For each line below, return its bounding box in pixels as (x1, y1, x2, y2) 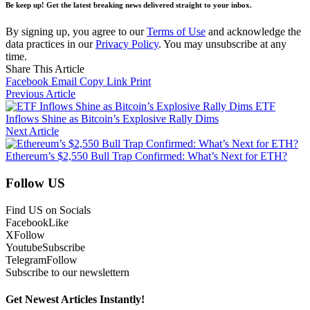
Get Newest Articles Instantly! (6, 293, 145, 306)
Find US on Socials (6, 203, 91, 216)
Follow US (6, 176, 65, 191)
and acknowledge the (206, 26, 301, 38)
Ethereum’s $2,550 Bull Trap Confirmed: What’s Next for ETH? (6, 150, 287, 163)
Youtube (6, 241, 42, 253)
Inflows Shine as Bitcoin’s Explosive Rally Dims (6, 113, 219, 125)
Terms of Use (147, 26, 206, 38)
